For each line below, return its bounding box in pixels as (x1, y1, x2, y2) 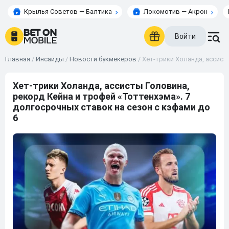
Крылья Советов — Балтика (24, 8, 112, 15)
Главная (5, 55, 30, 63)
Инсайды (36, 55, 64, 63)
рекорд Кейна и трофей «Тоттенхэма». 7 (13, 91, 190, 102)
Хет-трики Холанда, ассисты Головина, (13, 80, 190, 91)
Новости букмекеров (70, 55, 136, 63)
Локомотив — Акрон (144, 8, 208, 15)
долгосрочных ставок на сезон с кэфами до (13, 102, 210, 112)
